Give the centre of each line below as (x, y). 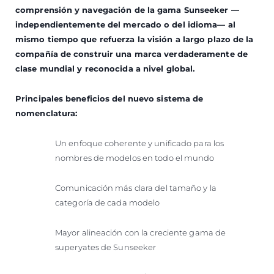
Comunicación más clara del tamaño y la (136, 187)
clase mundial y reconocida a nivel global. (105, 68)
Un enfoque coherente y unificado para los (140, 143)
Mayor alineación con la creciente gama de (141, 232)
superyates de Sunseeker (106, 247)
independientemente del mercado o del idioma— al (125, 24)
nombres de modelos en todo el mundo (135, 157)
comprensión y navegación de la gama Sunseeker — (127, 9)
